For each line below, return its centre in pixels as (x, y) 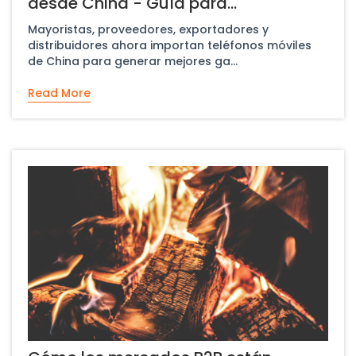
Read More (59, 93)
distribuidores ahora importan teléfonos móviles (170, 45)
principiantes (79, 20)
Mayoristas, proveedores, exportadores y (148, 29)
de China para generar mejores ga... (133, 61)
